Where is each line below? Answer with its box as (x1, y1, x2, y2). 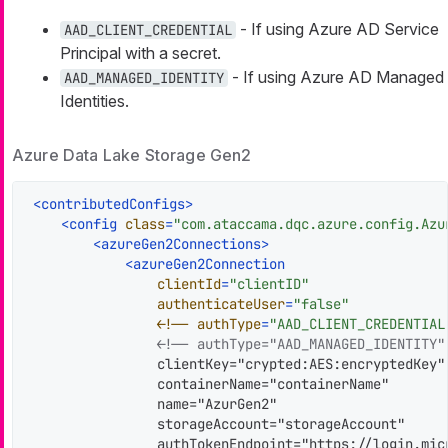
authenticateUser (157, 294, 285, 313)
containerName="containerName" (29, 374, 389, 393)
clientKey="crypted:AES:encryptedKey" (29, 354, 445, 373)
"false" (293, 294, 349, 313)
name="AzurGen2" (29, 394, 277, 413)
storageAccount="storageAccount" (29, 414, 405, 433)
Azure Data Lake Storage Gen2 (12, 145, 252, 166)
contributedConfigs (41, 194, 185, 213)
